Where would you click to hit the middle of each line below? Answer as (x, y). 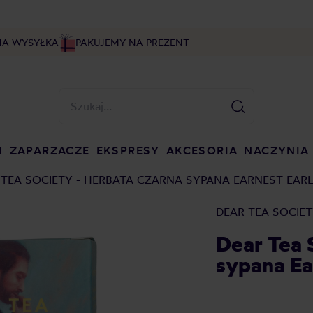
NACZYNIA (277, 150)
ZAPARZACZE (50, 150)
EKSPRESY (128, 150)
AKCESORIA (202, 150)
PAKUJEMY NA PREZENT (132, 42)
